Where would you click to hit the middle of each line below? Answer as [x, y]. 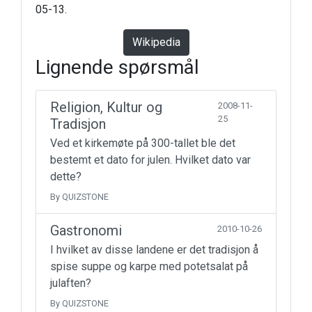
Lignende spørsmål [117, 67]
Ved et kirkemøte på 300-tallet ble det [143, 143]
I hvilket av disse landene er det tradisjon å [154, 250]
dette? [66, 177]
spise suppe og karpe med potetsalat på [149, 266]
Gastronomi [86, 231]
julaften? [71, 283]
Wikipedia [156, 42]
